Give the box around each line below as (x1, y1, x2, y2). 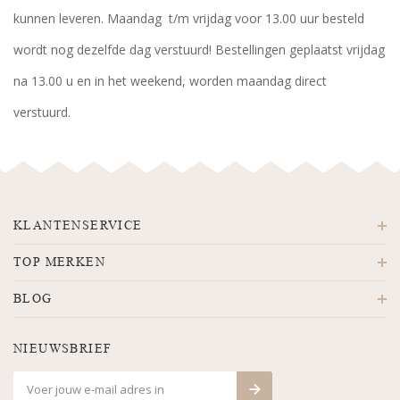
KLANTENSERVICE (13, 219, 143, 232)
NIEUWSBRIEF (13, 342, 112, 355)
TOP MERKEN (13, 255, 105, 269)
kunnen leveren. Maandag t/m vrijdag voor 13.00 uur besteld (13, 10, 364, 27)
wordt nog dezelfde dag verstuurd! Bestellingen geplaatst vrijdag (13, 41, 385, 58)
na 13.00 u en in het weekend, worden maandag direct (13, 72, 327, 89)
